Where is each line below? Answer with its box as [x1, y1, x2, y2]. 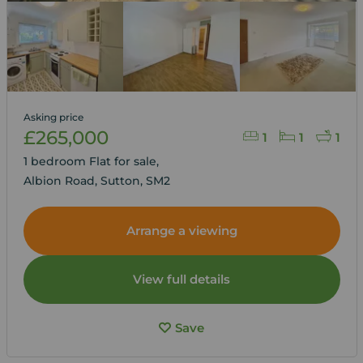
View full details [133, 271, 230, 287]
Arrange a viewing [126, 222, 237, 238]
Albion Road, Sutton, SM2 [23, 173, 170, 188]
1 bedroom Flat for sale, [23, 153, 162, 169]
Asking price [23, 110, 83, 123]
